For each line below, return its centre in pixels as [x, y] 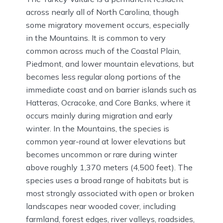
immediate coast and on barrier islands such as [111, 89]
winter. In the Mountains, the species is [98, 128]
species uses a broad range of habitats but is [107, 180]
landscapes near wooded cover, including [101, 206]
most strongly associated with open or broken [110, 193]
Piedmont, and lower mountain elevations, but [110, 63]
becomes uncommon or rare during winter [102, 154]
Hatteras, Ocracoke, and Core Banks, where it [108, 102]
